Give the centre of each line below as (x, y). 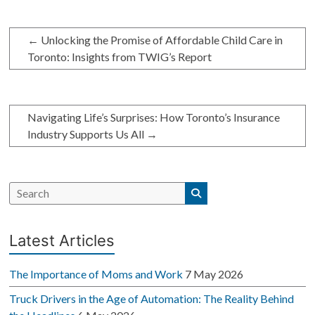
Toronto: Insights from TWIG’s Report (120, 56)
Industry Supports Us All (87, 134)
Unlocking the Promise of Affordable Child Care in (161, 39)
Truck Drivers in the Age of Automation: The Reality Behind (152, 298)
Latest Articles (62, 240)
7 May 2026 (214, 274)
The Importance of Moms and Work (96, 274)
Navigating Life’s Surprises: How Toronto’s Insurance (154, 117)
